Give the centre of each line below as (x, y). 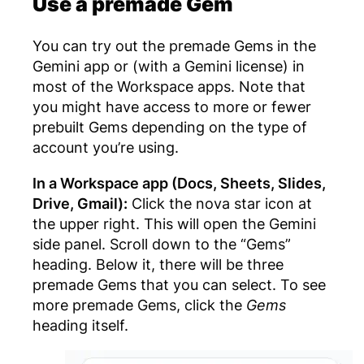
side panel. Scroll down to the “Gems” (162, 243)
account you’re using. (106, 147)
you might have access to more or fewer (172, 107)
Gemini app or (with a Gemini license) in (169, 66)
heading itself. (80, 325)
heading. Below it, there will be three (158, 264)
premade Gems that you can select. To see (179, 284)
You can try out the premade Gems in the (174, 46)
